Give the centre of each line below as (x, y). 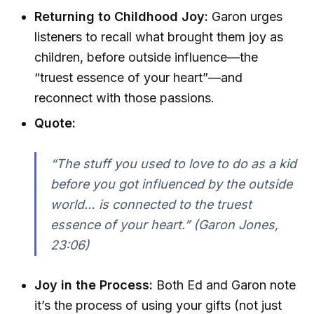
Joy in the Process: (94, 285)
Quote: (55, 123)
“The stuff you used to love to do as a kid (173, 163)
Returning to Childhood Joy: (122, 17)
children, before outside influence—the (146, 57)
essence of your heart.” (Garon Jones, (164, 224)
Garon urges (246, 17)
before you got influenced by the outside (171, 184)
